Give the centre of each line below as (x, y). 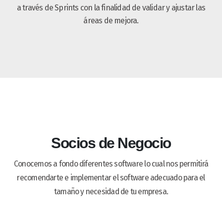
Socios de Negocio (111, 143)
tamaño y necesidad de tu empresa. (111, 191)
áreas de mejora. (111, 20)
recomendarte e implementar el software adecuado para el (111, 177)
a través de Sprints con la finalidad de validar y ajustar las (111, 7)
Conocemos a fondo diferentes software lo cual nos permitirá (111, 164)
